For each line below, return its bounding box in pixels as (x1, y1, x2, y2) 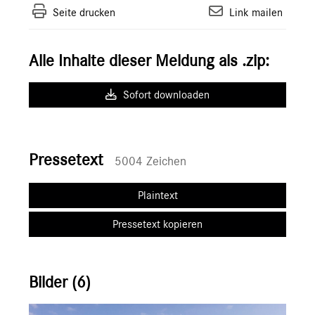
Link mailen (229, 7, 283, 19)
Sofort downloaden (120, 89, 210, 101)
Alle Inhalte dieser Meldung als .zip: (29, 53, 269, 70)
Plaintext (137, 190, 178, 202)
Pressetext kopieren (112, 219, 202, 231)
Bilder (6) (29, 274, 91, 292)
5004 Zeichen (115, 155, 186, 169)
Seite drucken (53, 7, 115, 19)
